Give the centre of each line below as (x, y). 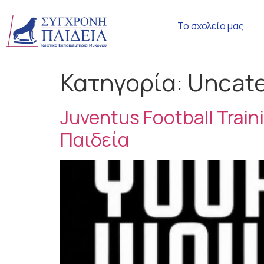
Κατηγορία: (124, 82)
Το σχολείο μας (210, 26)
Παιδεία (95, 140)
